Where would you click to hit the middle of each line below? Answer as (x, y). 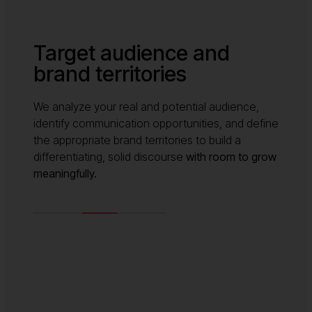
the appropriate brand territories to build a (137, 140)
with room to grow (230, 156)
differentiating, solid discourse (108, 156)
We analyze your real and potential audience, (146, 106)
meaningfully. (65, 173)
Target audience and (132, 53)
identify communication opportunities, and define (156, 123)
